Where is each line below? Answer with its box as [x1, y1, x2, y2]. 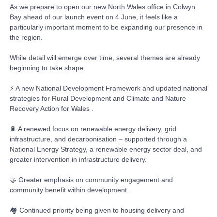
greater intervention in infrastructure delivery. [10, 155, 147, 163]
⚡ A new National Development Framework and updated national [10, 84, 207, 92]
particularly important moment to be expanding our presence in [10, 23, 202, 31]
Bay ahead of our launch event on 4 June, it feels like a [10, 13, 178, 21]
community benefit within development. [10, 186, 129, 194]
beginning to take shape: [10, 63, 85, 72]
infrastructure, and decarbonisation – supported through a [10, 135, 187, 143]
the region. [10, 33, 43, 41]
